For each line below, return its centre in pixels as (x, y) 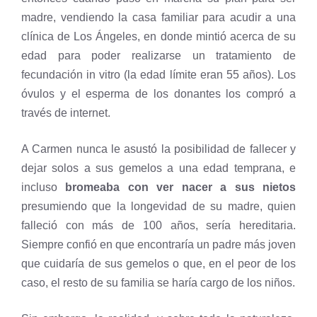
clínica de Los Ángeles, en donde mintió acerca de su (158, 36)
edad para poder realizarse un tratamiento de (158, 55)
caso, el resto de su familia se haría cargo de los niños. (158, 282)
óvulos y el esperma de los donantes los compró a (158, 93)
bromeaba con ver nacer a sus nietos (181, 187)
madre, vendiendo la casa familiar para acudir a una (158, 17)
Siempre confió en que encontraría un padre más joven (158, 244)
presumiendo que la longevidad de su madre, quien (158, 206)
